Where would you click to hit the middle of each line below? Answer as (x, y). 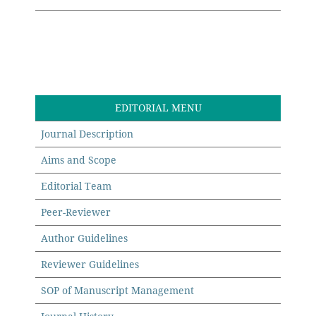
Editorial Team (77, 186)
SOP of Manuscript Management (118, 291)
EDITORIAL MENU (158, 108)
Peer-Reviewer (76, 212)
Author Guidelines (85, 238)
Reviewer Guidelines (90, 265)
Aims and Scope (79, 160)
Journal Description (87, 134)
